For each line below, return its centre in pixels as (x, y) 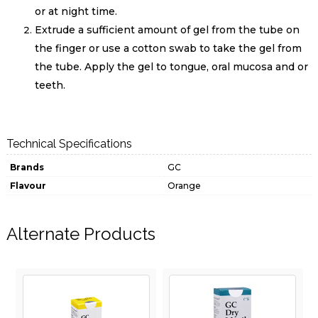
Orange (184, 186)
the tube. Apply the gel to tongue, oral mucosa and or (171, 67)
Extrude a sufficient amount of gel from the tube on (167, 30)
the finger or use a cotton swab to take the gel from (168, 49)
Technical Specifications (69, 144)
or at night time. (76, 12)
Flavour (28, 186)
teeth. (50, 86)
